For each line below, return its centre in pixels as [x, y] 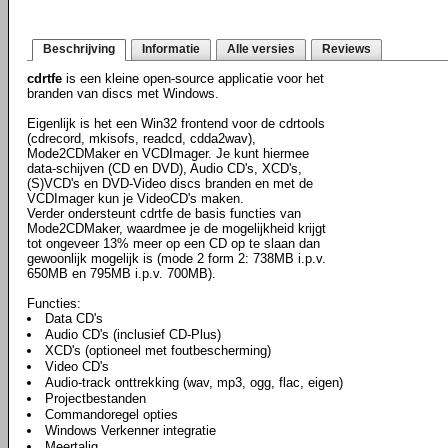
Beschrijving [79, 49]
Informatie [171, 49]
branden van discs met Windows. [123, 93]
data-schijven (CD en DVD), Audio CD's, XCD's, [164, 168]
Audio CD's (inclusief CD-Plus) [133, 334]
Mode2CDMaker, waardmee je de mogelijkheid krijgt [176, 228]
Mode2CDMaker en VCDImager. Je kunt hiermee [168, 153]
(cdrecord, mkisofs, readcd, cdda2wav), [141, 138]
